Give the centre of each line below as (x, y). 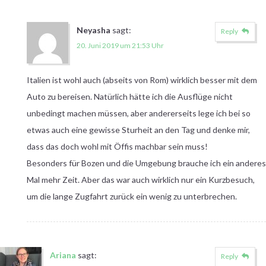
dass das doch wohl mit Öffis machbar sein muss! (117, 146)
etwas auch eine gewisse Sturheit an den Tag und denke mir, (138, 129)
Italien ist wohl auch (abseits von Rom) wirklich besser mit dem (142, 80)
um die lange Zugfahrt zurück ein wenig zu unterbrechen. (132, 196)
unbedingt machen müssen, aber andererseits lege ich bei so (138, 113)
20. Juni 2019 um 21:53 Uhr (120, 45)
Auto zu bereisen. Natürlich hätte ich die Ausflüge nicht (129, 96)
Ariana (63, 255)
